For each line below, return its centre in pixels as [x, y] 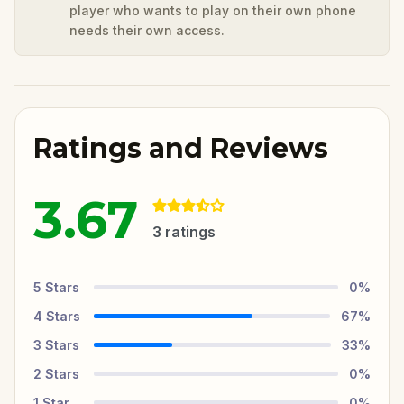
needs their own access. [147, 30]
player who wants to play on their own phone [213, 10]
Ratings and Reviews [181, 148]
